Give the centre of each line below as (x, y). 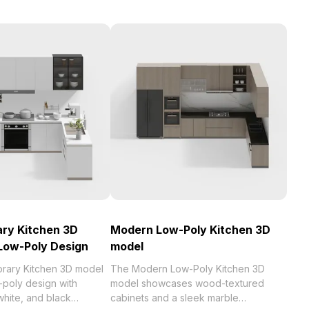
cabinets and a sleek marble (175, 298)
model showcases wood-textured (187, 283)
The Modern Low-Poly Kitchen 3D (188, 269)
